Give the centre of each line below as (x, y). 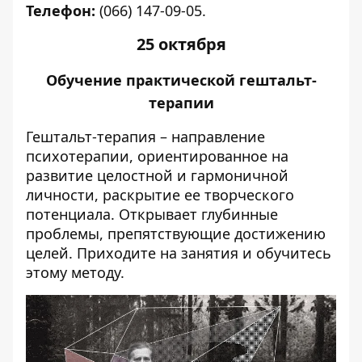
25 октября (181, 44)
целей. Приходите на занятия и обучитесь (179, 253)
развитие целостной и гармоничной (157, 176)
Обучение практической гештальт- (181, 80)
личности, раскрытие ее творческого (160, 195)
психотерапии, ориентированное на (157, 156)
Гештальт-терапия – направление (145, 137)
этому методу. (75, 273)
